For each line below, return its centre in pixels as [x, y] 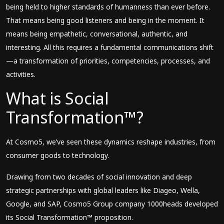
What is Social [57, 98]
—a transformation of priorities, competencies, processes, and [108, 61]
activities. [22, 74]
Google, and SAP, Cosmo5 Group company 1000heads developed [112, 204]
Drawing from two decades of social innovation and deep [99, 177]
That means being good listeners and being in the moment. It [105, 20]
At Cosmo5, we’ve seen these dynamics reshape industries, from [111, 142]
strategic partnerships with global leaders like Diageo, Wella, [103, 190]
